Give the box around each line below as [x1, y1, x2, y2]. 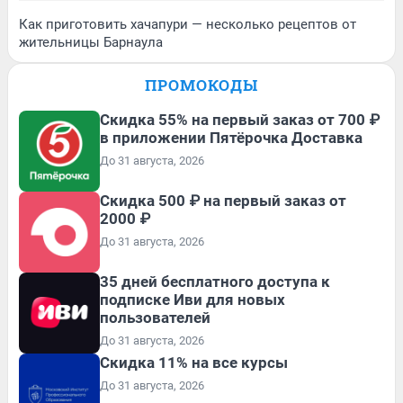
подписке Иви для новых [100, 291, 285, 309]
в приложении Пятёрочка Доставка [100, 129, 363, 148]
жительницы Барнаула [19, 34, 163, 51]
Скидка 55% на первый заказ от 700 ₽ [100, 111, 380, 130]
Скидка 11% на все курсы [100, 354, 288, 372]
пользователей [100, 309, 210, 327]
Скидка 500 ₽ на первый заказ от [100, 192, 346, 210]
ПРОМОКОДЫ [145, 75, 258, 96]
